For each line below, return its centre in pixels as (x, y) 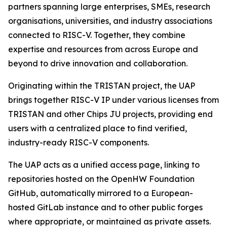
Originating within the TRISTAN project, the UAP (102, 86)
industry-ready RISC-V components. (79, 142)
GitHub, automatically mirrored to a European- (101, 193)
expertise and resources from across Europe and (103, 49)
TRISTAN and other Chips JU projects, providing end (110, 114)
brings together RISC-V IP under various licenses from (113, 100)
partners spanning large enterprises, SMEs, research (109, 7)
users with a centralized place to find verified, (98, 128)
